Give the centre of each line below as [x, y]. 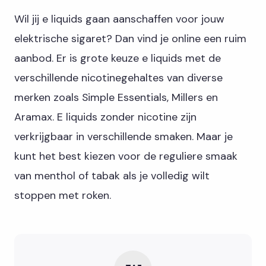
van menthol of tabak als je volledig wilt [112, 176]
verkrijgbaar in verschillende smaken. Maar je [123, 137]
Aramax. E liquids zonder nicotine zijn [105, 117]
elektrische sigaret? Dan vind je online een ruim [130, 39]
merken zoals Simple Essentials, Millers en [116, 98]
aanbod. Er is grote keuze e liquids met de [118, 58]
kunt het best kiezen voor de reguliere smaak [126, 156]
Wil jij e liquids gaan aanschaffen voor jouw [119, 19]
